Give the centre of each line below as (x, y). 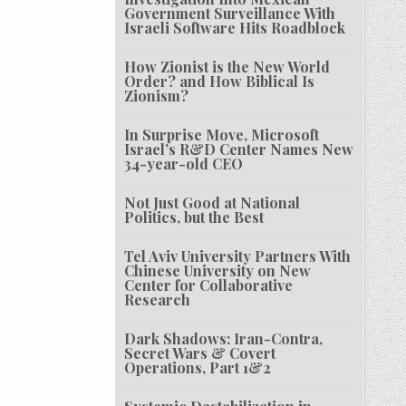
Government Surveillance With (230, 14)
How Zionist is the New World (227, 67)
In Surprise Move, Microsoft (222, 135)
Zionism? (157, 96)
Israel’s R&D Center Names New (239, 150)
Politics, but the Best (194, 217)
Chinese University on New (218, 271)
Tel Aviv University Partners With (238, 256)
